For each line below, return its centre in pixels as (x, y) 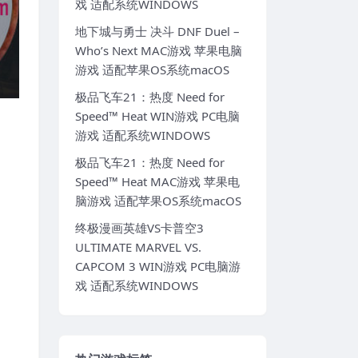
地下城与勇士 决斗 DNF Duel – (157, 32)
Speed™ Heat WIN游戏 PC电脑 (157, 116)
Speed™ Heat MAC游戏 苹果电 (157, 182)
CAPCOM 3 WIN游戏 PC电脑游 (158, 267)
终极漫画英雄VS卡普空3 (139, 228)
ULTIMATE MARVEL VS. (138, 247)
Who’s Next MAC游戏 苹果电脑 (159, 51)
